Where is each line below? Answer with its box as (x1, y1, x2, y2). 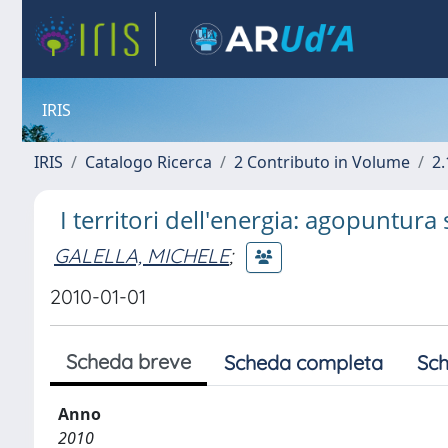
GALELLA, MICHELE (54, 242, 229, 268)
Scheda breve (66, 349, 191, 374)
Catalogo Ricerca (85, 151, 212, 173)
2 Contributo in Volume (234, 151, 410, 173)
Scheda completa (224, 350, 383, 375)
